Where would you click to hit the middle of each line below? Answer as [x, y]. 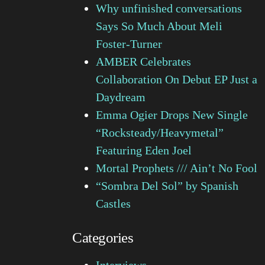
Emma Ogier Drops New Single [172, 114]
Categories [103, 237]
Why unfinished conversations [169, 8]
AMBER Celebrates [143, 61]
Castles [115, 203]
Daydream [121, 97]
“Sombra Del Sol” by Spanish [167, 185]
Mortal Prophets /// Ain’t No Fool [177, 168]
